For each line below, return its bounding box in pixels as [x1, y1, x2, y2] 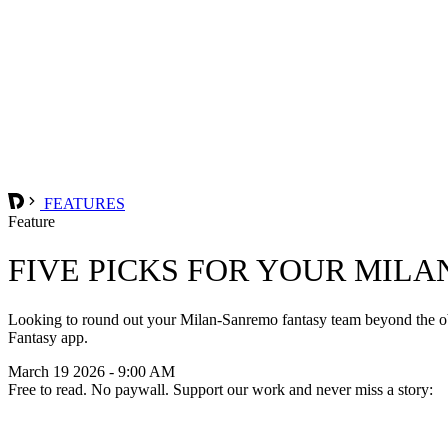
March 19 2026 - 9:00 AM [8, 362, 175, 380]
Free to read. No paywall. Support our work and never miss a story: [8, 380, 433, 398]
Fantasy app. [8, 328, 88, 346]
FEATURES [40, 194, 125, 212]
